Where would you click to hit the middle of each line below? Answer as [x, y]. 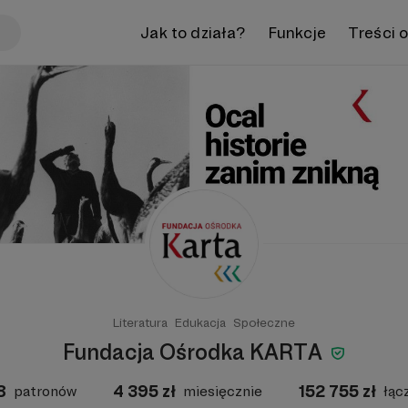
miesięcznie [222, 391]
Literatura [140, 322]
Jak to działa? [193, 32]
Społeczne [264, 322]
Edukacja [200, 322]
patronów [45, 391]
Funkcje [296, 32]
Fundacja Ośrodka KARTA [195, 352]
